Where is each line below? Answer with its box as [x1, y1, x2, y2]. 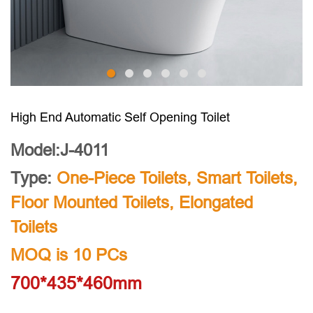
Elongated [179, 194, 253, 212]
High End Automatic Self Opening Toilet [10, 110, 230, 124]
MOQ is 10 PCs [10, 246, 127, 265]
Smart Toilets [196, 169, 293, 188]
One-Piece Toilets [57, 169, 187, 188]
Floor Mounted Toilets [10, 194, 169, 212]
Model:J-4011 [10, 141, 109, 160]
